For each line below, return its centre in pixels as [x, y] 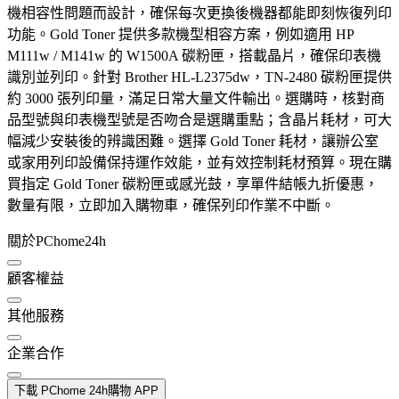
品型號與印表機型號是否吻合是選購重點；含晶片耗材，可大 [199, 119]
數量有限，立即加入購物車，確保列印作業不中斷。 [171, 205]
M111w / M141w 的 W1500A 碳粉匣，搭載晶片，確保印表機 [194, 55]
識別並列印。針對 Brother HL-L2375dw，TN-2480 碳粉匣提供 [199, 77]
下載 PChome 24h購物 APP [86, 390]
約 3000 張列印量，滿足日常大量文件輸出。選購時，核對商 [196, 98]
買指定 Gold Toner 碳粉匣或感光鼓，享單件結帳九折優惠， [193, 183]
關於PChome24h [57, 240]
